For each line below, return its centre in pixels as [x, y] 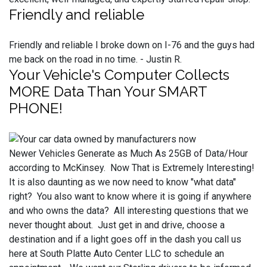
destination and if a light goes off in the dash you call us [125, 239]
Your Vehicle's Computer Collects [119, 75]
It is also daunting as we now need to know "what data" [122, 182]
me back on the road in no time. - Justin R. [95, 59]
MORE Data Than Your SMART [108, 91]
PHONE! [36, 108]
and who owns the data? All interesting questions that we [129, 210]
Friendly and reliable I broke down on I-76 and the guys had [132, 45]
